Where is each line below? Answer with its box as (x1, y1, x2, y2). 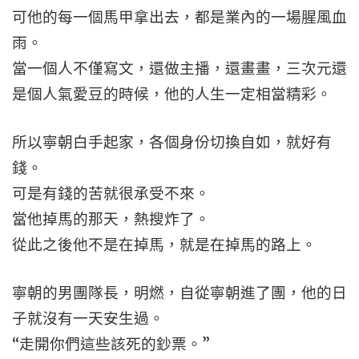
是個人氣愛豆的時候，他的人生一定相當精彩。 (12, 85, 332, 103)
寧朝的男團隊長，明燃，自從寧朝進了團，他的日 (12, 284, 347, 302)
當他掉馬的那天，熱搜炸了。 (12, 210, 210, 228)
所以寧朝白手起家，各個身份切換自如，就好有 (12, 133, 332, 151)
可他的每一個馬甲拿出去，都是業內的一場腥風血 (12, 8, 347, 26)
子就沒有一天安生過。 (12, 309, 164, 328)
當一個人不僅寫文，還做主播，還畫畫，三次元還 (12, 59, 347, 78)
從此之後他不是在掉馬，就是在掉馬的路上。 (12, 236, 317, 254)
